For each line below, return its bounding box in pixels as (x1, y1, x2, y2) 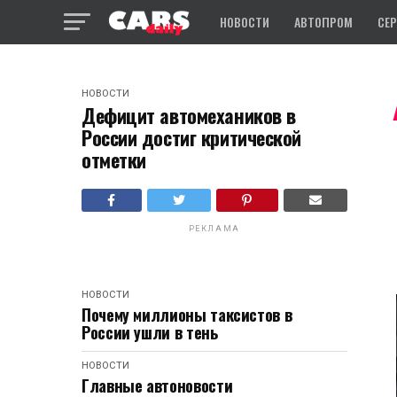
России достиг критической (82, 123, 301, 152)
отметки (82, 145, 146, 174)
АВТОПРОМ (294, 12, 353, 31)
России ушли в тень (82, 321, 218, 344)
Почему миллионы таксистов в (82, 303, 292, 326)
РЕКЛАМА (188, 224, 241, 233)
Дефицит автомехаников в (82, 101, 296, 129)
